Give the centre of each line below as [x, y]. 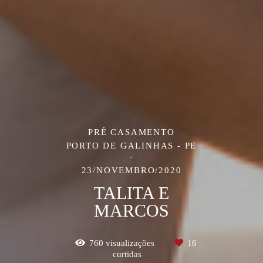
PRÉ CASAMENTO [131, 132]
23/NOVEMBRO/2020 [131, 170]
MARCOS [131, 210]
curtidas [127, 254]
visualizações [130, 243]
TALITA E [131, 193]
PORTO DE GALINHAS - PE [131, 145]
